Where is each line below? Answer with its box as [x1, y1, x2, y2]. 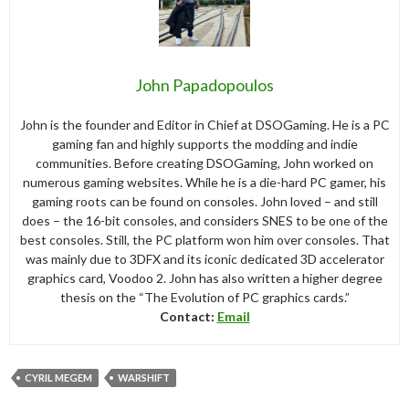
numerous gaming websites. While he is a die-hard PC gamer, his [23, 173, 386, 190]
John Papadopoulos [135, 74, 274, 95]
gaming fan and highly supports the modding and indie [51, 135, 358, 152]
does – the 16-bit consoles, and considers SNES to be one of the [21, 212, 388, 228]
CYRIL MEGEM [25, 371, 92, 383]
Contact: [159, 308, 217, 324]
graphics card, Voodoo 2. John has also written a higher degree [26, 269, 383, 286]
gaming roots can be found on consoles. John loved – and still [31, 193, 378, 209]
